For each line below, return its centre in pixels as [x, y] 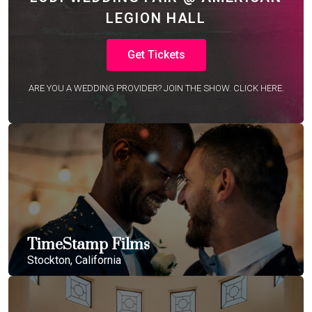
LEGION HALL [156, 18]
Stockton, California [74, 260]
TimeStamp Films [88, 245]
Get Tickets [156, 55]
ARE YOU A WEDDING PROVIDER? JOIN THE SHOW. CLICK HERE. [156, 88]
